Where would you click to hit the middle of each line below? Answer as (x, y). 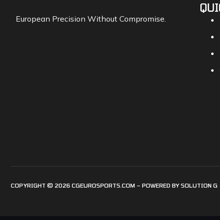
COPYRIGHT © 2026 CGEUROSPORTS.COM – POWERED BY (96, 185)
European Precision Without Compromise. (91, 19)
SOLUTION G (199, 185)
